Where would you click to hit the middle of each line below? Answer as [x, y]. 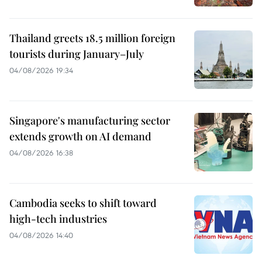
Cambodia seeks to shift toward [83, 203]
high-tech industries [58, 219]
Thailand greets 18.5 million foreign [92, 38]
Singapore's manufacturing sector [90, 121]
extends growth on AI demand [80, 137]
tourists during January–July [77, 54]
